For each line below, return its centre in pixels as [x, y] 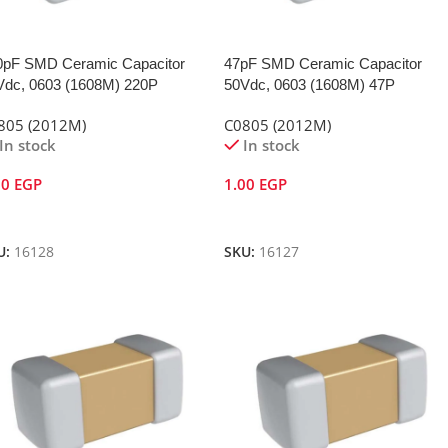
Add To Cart [272, 216]
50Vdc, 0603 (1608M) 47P [309, 85]
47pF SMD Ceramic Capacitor [322, 64]
